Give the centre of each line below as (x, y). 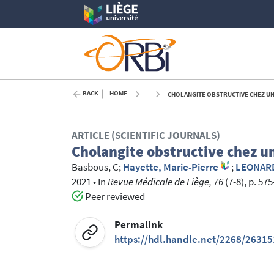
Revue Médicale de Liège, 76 (165, 182)
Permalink (139, 224)
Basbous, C (95, 168)
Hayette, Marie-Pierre (171, 168)
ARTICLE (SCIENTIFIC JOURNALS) (146, 136)
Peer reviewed (114, 197)
